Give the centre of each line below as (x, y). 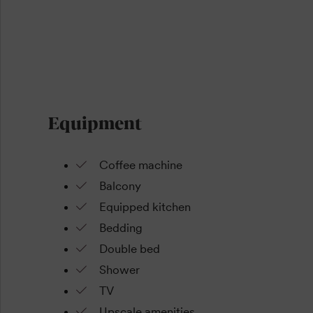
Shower (119, 270)
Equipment (95, 122)
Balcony (120, 186)
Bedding (121, 228)
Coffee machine (140, 165)
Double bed (129, 249)
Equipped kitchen (145, 207)
